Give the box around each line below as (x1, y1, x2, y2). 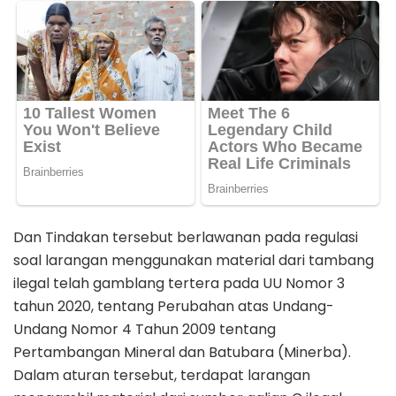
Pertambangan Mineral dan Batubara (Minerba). (13, 342, 351, 363)
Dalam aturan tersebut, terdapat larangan (13, 365, 310, 386)
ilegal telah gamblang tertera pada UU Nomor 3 (13, 273, 345, 294)
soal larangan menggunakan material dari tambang (13, 250, 374, 271)
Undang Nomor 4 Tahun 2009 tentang (13, 319, 276, 340)
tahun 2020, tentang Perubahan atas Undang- (13, 296, 334, 317)
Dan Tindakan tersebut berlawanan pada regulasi (13, 227, 358, 248)
